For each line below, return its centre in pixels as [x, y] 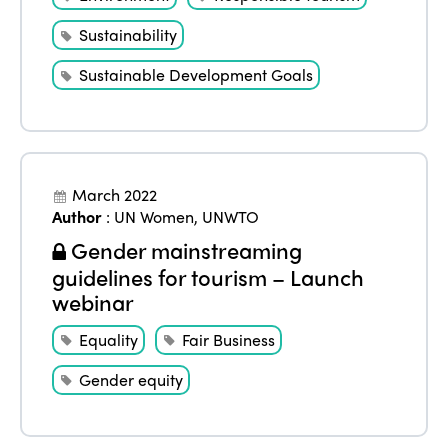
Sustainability [128, 34]
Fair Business [229, 339]
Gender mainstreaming [184, 249]
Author [77, 216]
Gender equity [131, 379]
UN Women [154, 216]
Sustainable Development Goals [196, 74]
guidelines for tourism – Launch [208, 276]
